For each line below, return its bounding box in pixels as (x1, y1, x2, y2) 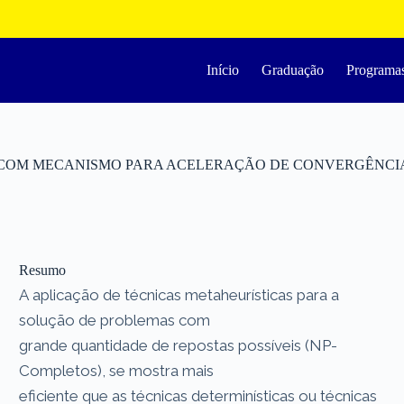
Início (207, 62, 240, 78)
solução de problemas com (19, 310, 215, 329)
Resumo (19, 262, 67, 278)
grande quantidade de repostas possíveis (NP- (19, 335, 338, 354)
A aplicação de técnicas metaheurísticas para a (19, 285, 340, 304)
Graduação (262, 62, 325, 78)
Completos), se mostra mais (19, 361, 218, 380)
